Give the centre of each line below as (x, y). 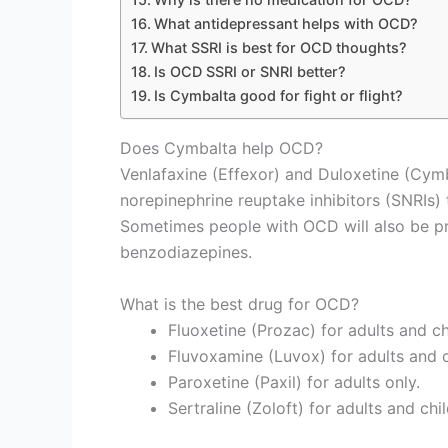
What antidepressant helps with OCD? (285, 24)
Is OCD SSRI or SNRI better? (249, 72)
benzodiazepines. (186, 252)
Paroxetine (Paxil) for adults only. (294, 381)
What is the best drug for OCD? (239, 303)
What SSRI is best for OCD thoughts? (278, 48)
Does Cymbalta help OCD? (221, 148)
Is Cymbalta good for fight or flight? (278, 96)
